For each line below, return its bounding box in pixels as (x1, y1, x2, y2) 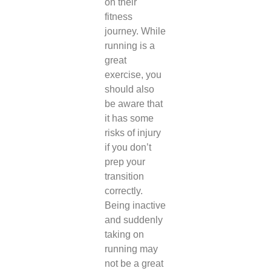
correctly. (104, 185, 143, 196)
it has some (104, 113, 154, 123)
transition (104, 171, 144, 181)
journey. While (104, 25, 166, 36)
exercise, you (104, 69, 162, 80)
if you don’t (104, 142, 151, 152)
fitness (104, 11, 132, 22)
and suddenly (104, 214, 163, 225)
